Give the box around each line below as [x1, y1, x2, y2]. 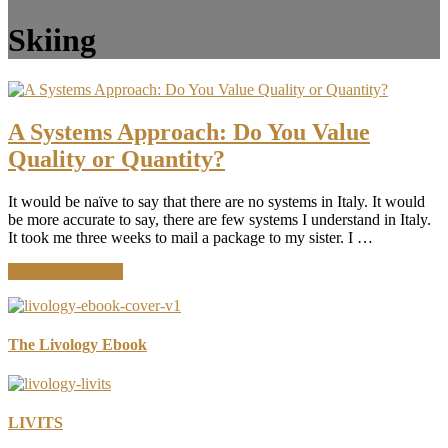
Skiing [8, 22, 96, 59]
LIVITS [8, 414, 63, 432]
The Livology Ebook [8, 335, 147, 353]
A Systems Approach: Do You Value [8, 118, 370, 145]
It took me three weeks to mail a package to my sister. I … [8, 228, 373, 246]
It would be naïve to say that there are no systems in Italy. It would [8, 192, 425, 210]
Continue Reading [8, 262, 123, 280]
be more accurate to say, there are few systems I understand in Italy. [8, 210, 431, 228]
